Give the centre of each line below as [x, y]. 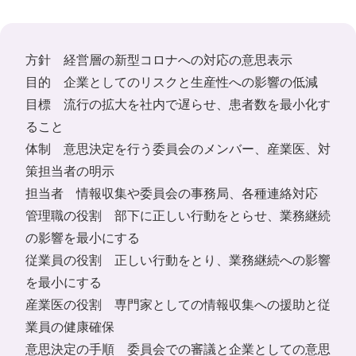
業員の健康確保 [70, 327]
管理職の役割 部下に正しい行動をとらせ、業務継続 [178, 215]
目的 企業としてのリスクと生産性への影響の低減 [172, 82]
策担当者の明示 [70, 171]
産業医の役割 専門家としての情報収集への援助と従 [178, 304]
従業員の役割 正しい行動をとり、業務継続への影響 [178, 260]
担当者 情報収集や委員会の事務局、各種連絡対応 [172, 193]
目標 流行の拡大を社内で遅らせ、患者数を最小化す [178, 104]
